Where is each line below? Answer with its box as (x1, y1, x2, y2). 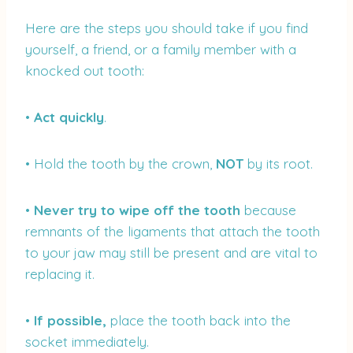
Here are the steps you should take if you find (25, 20, 308, 37)
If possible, (34, 312, 106, 329)
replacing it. (25, 266, 95, 283)
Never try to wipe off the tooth (34, 202, 240, 219)
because (240, 202, 296, 219)
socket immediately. (25, 333, 149, 351)
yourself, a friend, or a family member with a (25, 41, 296, 58)
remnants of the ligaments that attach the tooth (25, 223, 320, 240)
